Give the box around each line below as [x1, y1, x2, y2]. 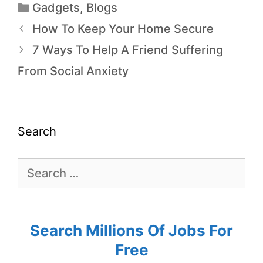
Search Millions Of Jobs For [30, 221, 233, 240]
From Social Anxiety [18, 63, 129, 78]
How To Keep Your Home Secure [32, 21, 214, 36]
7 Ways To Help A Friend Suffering [32, 42, 223, 57]
